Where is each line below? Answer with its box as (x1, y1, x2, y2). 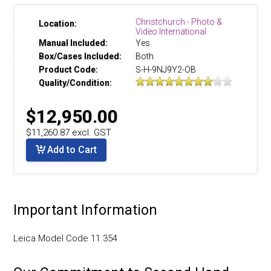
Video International (135, 27, 206, 37)
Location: (39, 19, 77, 29)
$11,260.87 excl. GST (26, 127, 112, 139)
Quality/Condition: (39, 78, 112, 88)
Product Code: (39, 65, 98, 75)
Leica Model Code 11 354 (13, 232, 118, 244)
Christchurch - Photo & (135, 17, 222, 27)
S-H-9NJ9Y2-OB (135, 65, 196, 75)
